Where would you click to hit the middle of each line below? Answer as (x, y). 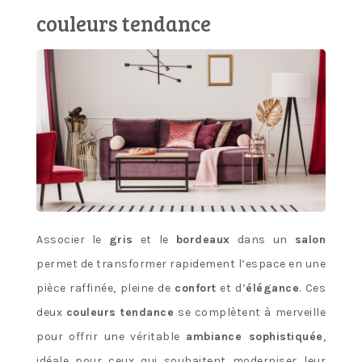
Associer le (73, 240)
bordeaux (203, 240)
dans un (262, 240)
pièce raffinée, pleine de (106, 288)
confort (196, 288)
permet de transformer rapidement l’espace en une (181, 264)
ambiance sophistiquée (255, 337)
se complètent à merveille (250, 313)
